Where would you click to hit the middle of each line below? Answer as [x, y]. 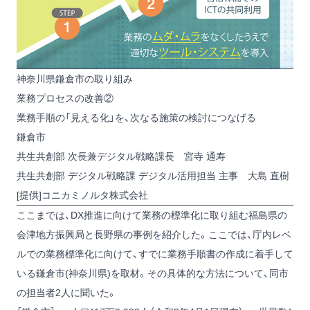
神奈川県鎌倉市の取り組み [75, 79]
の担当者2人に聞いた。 [67, 293]
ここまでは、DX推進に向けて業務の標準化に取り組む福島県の [152, 216]
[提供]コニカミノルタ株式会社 [82, 195]
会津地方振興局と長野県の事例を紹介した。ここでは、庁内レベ [154, 235]
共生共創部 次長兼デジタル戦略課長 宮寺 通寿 [121, 157]
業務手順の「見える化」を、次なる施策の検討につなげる [136, 118]
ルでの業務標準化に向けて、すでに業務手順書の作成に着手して [155, 254]
